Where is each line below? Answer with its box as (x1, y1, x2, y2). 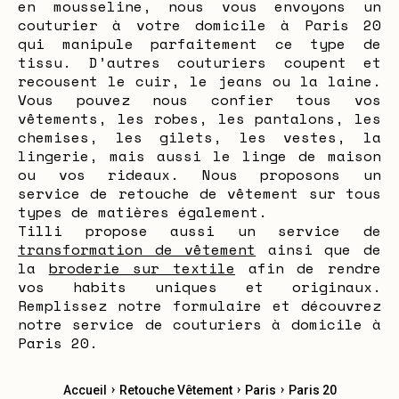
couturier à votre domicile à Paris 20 (18, 14, 381, 36)
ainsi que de (256, 239, 382, 260)
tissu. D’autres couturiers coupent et (18, 52, 381, 73)
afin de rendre (235, 257, 382, 279)
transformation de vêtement (18, 239, 256, 260)
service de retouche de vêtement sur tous (18, 183, 381, 204)
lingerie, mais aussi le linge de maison (18, 145, 381, 167)
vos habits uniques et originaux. (18, 276, 381, 297)
